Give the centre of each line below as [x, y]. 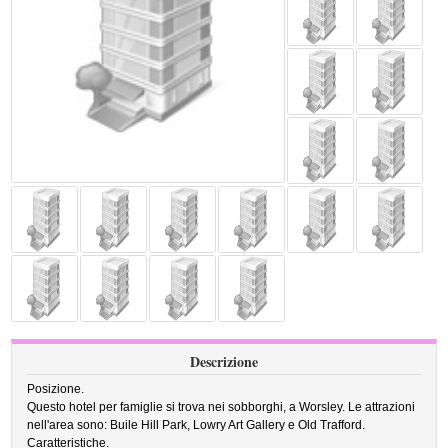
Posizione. [56, 389]
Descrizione [224, 361]
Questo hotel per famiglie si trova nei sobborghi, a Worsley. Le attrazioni [221, 407]
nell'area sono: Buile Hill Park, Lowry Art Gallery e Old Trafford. [196, 425]
